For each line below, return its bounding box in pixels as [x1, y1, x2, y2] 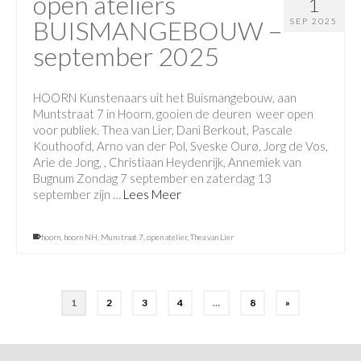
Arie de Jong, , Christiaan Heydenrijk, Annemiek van [33, 155, 301, 170]
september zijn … [33, 187, 123, 202]
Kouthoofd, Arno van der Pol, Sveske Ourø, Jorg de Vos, [33, 139, 328, 154]
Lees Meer [123, 187, 181, 202]
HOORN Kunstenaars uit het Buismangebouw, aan [33, 90, 297, 106]
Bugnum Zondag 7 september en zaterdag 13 [33, 171, 272, 186]
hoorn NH [64, 232, 98, 243]
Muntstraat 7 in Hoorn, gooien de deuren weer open [33, 106, 313, 122]
